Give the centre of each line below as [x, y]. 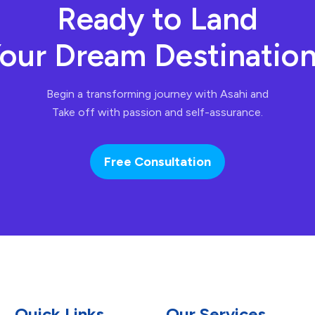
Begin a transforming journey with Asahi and [157, 94]
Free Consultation [157, 162]
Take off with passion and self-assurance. [157, 112]
